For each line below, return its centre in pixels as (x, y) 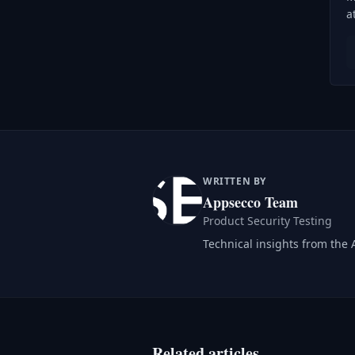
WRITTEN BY (235, 181)
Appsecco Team (250, 202)
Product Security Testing (267, 221)
